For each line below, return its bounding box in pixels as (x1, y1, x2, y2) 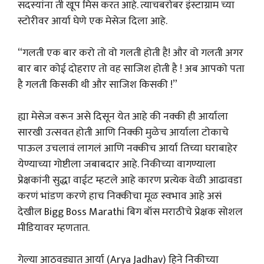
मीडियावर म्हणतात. (18, 219, 90, 237)
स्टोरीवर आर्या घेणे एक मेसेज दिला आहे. (18, 12, 167, 30)
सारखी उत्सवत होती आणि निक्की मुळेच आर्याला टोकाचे (18, 124, 229, 141)
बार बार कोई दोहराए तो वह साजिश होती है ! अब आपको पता (18, 60, 245, 78)
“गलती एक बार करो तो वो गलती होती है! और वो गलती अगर (18, 44, 243, 62)
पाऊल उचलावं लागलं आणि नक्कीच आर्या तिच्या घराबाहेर (18, 140, 237, 157)
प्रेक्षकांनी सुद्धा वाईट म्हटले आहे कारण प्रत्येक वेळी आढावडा (18, 171, 242, 189)
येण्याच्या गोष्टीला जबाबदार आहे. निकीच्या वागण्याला (18, 156, 216, 173)
